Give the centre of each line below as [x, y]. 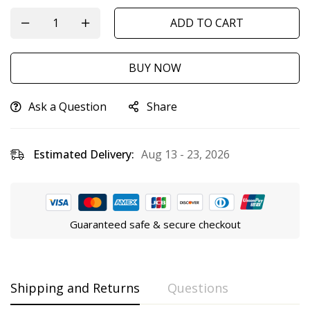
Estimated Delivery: [84, 154]
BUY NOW [155, 67]
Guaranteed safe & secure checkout [155, 225]
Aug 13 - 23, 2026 [185, 154]
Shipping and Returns [75, 288]
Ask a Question [67, 106]
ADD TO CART [207, 22]
